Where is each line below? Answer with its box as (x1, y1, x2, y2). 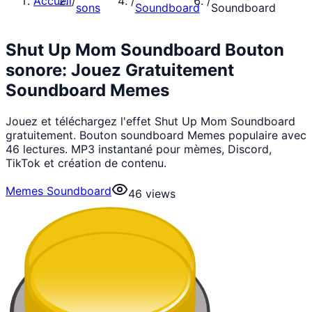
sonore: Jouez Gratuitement (6, 59, 234, 80)
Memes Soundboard (6, 183, 111, 198)
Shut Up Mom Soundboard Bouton (6, 39, 284, 60)
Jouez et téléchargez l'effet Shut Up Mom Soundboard (6, 114, 295, 128)
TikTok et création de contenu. (6, 155, 166, 170)
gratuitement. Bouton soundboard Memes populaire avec (6, 127, 306, 142)
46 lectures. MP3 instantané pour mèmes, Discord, (6, 141, 272, 156)
